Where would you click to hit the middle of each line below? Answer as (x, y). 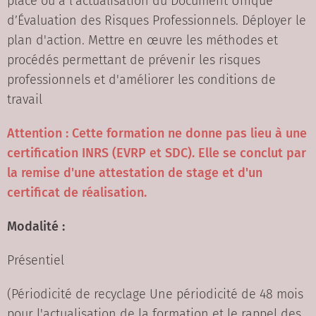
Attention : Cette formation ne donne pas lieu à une (157, 134)
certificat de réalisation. (77, 193)
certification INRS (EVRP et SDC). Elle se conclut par (157, 153)
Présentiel (36, 261)
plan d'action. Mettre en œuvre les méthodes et (142, 41)
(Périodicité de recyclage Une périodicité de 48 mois (155, 294)
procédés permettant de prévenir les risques (134, 60)
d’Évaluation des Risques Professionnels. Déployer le (157, 21)
